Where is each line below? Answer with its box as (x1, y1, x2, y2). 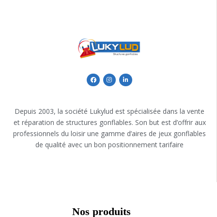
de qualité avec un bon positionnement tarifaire (35, 140, 184, 150)
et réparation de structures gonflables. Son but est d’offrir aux (13, 118, 206, 127)
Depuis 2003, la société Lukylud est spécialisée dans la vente (15, 107, 204, 116)
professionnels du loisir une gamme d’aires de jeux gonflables (13, 129, 206, 139)
